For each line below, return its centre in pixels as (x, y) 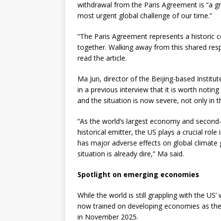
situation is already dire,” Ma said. (131, 154)
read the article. (102, 58)
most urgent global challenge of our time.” (145, 16)
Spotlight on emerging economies (138, 174)
